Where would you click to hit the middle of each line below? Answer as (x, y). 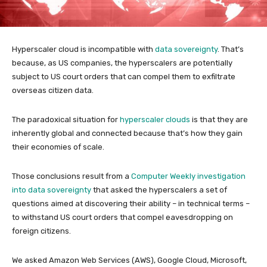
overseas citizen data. (53, 91)
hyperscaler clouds (155, 120)
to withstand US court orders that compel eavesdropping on (122, 218)
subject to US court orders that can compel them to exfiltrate (124, 77)
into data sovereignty (52, 190)
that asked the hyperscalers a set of (159, 190)
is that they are (219, 120)
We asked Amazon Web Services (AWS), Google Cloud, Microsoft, (129, 260)
